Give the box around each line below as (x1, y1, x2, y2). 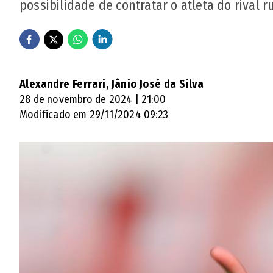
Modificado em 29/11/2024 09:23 (19, 108, 168, 121)
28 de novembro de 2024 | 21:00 (19, 93, 166, 106)
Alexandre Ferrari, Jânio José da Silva (19, 77, 204, 91)
